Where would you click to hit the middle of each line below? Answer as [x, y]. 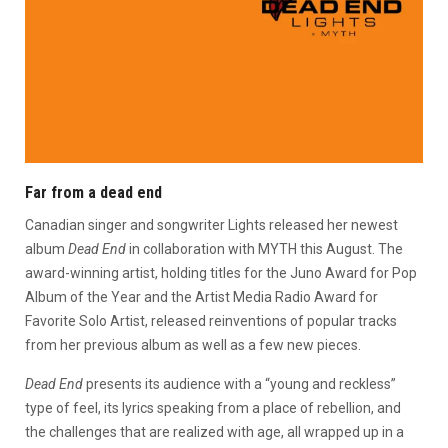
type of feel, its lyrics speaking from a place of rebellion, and [213, 407]
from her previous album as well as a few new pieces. [193, 344]
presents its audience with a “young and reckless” [241, 383]
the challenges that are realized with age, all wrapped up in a [214, 431]
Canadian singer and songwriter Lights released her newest [211, 224]
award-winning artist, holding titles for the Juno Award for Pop [221, 272]
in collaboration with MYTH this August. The [264, 248]
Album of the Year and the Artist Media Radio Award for [201, 296]
